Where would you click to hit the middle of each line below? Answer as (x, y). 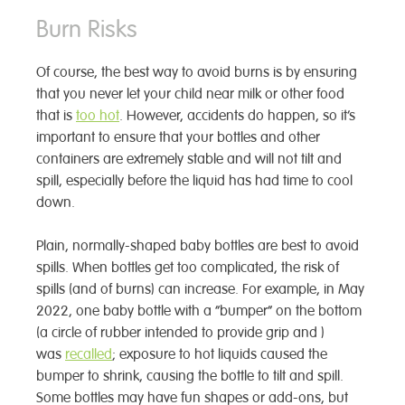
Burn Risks (87, 29)
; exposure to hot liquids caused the (220, 354)
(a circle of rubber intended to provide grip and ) (180, 333)
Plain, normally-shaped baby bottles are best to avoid (198, 246)
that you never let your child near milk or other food (190, 94)
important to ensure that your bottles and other (178, 137)
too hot (98, 116)
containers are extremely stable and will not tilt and (189, 159)
